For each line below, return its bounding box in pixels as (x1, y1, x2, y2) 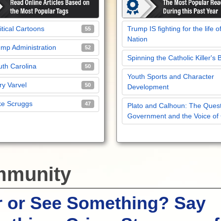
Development (127, 82, 169, 91)
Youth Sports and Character (127, 72, 214, 80)
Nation (127, 35, 147, 43)
